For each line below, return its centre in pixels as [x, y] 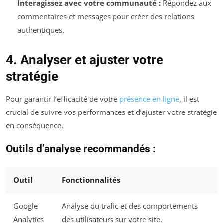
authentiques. [41, 30]
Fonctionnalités [91, 179]
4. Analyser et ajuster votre [85, 60]
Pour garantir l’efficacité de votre [63, 99]
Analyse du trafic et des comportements [130, 205]
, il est [189, 99]
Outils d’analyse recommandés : [81, 149]
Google [26, 205]
